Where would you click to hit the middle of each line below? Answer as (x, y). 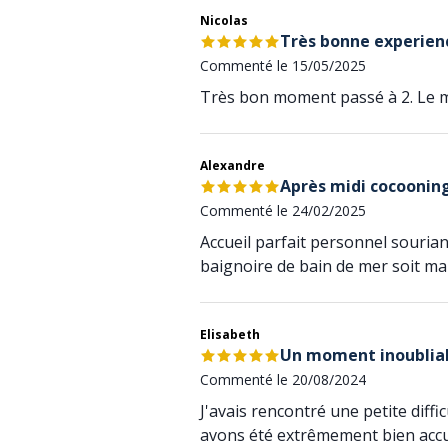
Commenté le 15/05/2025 (283, 65)
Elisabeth (230, 334)
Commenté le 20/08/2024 (283, 379)
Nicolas (224, 20)
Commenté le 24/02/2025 (283, 210)
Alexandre (232, 165)
